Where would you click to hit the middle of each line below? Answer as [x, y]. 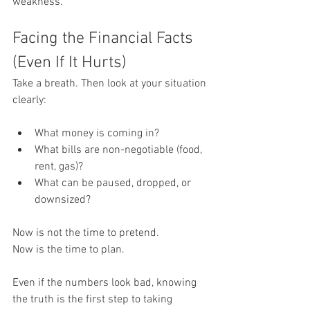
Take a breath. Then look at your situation [111, 83]
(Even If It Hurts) [70, 63]
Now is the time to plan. [69, 249]
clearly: [29, 100]
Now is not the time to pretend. [86, 233]
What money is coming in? [97, 133]
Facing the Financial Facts [105, 38]
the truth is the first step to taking [94, 299]
